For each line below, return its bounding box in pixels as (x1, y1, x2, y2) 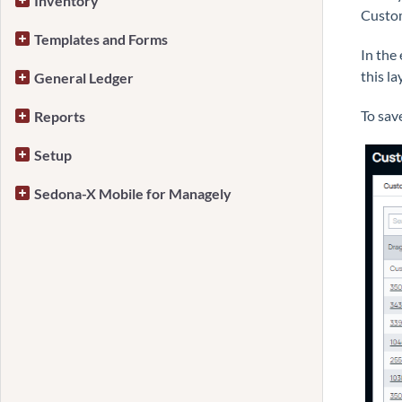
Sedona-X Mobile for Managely (34, 185, 232, 202)
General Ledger (34, 69, 134, 86)
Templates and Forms (34, 31, 168, 48)
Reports (34, 108, 85, 125)
